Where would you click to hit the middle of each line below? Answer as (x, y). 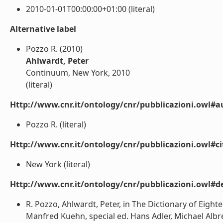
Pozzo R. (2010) (54, 49)
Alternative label (43, 29)
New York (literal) (58, 164)
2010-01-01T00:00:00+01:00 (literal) (90, 9)
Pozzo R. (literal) (56, 124)
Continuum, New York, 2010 (78, 73)
